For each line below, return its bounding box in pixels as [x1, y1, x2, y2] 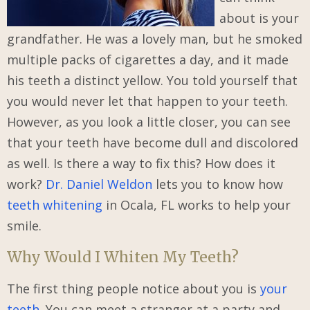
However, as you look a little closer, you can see [7, 113, 291, 130]
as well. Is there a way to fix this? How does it [7, 155, 275, 172]
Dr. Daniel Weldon [46, 176, 152, 192]
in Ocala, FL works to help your [102, 197, 291, 213]
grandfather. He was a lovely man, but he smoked [7, 30, 302, 47]
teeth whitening [7, 197, 102, 213]
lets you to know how [152, 176, 283, 192]
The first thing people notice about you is [7, 280, 260, 297]
